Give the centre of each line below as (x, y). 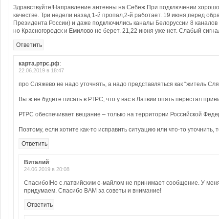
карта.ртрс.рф (39, 64)
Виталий (36, 162)
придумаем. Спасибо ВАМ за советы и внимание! (93, 191)
